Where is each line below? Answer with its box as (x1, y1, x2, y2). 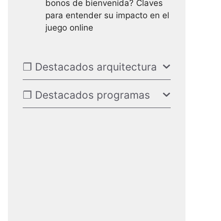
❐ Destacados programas (23, 88, 150, 101)
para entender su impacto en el (45, 10, 169, 20)
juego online (45, 23, 93, 33)
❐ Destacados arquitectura (23, 60, 157, 73)
